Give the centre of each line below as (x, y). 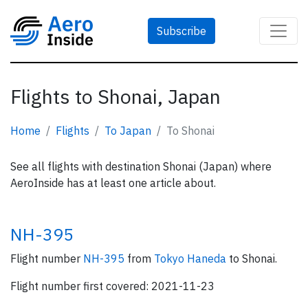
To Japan (128, 131)
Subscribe (181, 31)
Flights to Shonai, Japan (115, 97)
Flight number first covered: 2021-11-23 (112, 286)
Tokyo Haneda (191, 258)
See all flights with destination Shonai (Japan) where (141, 166)
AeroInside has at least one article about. (113, 183)
